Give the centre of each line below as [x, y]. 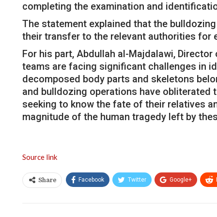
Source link [40, 157]
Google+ [181, 179]
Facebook [91, 179]
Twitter [137, 179]
